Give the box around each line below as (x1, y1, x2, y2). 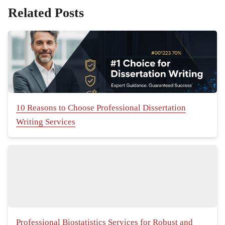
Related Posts (8, 6, 84, 21)
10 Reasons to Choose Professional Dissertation (16, 103, 186, 113)
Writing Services (16, 117, 75, 127)
